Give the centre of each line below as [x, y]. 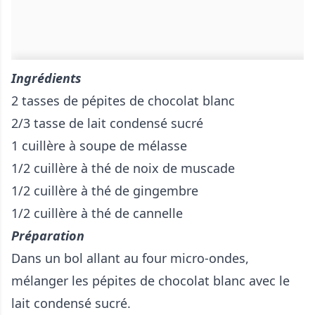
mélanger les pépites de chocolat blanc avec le [150, 281]
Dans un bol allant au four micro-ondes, [130, 258]
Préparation [48, 236]
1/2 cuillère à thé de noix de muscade [123, 168]
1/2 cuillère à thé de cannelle [97, 213]
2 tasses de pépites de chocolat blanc [123, 101]
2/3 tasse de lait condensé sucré [107, 123]
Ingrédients [46, 78]
